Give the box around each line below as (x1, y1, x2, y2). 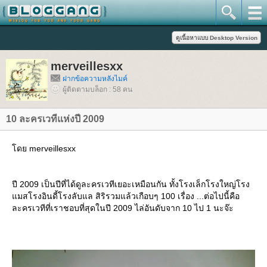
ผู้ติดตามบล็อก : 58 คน (63, 85, 132, 94)
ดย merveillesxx (12, 144, 76, 153)
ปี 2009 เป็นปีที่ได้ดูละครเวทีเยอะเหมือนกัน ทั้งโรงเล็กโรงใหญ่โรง (12, 179, 250, 189)
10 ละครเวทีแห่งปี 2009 (6, 114, 104, 124)
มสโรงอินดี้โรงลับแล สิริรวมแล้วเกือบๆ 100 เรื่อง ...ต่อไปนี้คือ (12, 191, 240, 201)
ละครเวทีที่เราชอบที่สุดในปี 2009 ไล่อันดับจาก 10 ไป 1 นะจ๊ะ (12, 203, 234, 213)
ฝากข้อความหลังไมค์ (63, 74, 128, 83)
